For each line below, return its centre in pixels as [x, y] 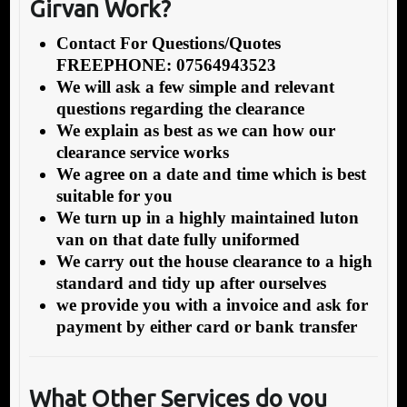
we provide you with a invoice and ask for [212, 305]
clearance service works [142, 153]
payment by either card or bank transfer [206, 327]
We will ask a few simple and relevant [195, 87]
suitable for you [114, 196]
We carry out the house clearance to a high [214, 262]
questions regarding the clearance [180, 109]
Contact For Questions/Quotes [168, 44]
